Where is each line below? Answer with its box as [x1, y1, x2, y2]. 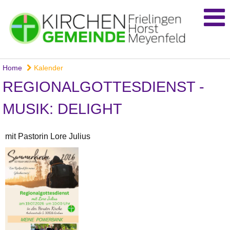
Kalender [32, 64, 63, 72]
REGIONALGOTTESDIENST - [3, 79, 204, 95]
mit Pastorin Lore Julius [5, 132, 90, 141]
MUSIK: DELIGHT [3, 101, 122, 118]
